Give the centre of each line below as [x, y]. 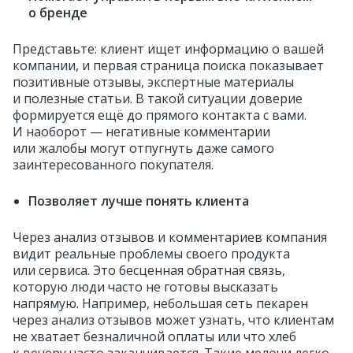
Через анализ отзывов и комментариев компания [170, 237]
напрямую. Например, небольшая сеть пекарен [160, 303]
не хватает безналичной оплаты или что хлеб [154, 336]
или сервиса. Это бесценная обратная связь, [149, 270]
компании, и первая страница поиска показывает [168, 65]
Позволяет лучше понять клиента [139, 201]
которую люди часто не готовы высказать [145, 287]
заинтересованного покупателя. [115, 165]
